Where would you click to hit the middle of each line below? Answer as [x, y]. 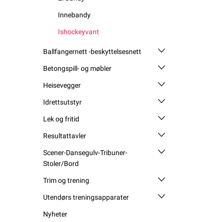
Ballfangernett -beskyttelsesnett [92, 51]
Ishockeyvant [79, 31]
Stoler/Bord [61, 163]
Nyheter [55, 214]
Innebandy [74, 15]
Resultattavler [65, 136]
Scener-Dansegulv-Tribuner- [85, 152]
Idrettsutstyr [62, 102]
